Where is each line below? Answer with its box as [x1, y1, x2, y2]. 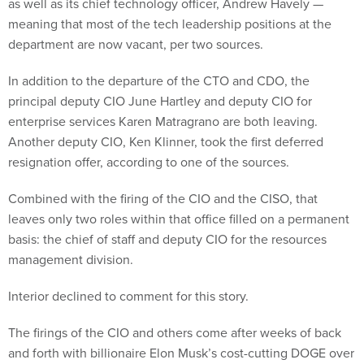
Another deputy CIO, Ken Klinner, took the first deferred [8, 132, 323, 152]
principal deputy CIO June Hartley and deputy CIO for [8, 92, 312, 111]
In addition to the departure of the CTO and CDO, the [8, 71, 310, 91]
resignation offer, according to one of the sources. [8, 153, 289, 172]
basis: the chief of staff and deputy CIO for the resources [8, 230, 327, 249]
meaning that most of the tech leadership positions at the [8, 15, 331, 34]
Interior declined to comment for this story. [8, 287, 252, 306]
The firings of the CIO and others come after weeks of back [8, 323, 341, 343]
